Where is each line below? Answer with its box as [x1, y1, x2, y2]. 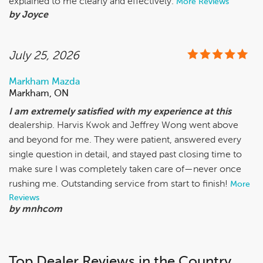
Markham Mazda [9, 77, 80, 87]
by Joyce [9, 11, 48, 20]
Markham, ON [9, 89, 69, 99]
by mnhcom [9, 205, 62, 214]
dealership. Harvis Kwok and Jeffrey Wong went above [9, 121, 238, 130]
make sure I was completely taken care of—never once [9, 165, 241, 174]
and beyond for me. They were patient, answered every [9, 136, 241, 145]
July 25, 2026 [9, 50, 79, 62]
